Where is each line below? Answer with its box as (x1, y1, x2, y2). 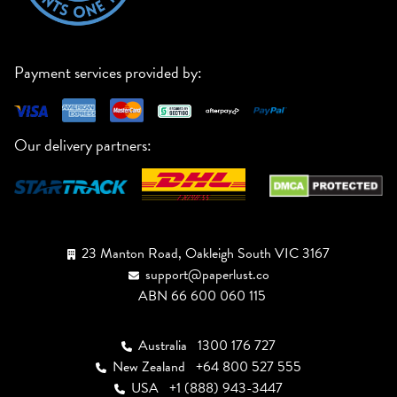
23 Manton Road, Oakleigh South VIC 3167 (82, 243, 330, 265)
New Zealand (113, 356, 189, 378)
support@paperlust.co (144, 264, 269, 286)
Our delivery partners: (14, 133, 152, 158)
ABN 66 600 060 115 (138, 285, 266, 307)
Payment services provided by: (14, 60, 202, 85)
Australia (138, 335, 191, 357)
